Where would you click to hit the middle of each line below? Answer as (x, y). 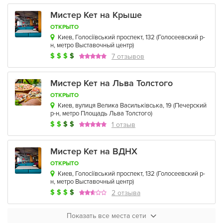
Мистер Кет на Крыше (96, 15)
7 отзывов (128, 56)
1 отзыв (123, 124)
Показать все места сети (107, 216)
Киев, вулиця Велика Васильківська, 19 (115, 106)
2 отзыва (126, 193)
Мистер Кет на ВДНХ (94, 151)
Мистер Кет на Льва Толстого (111, 83)
